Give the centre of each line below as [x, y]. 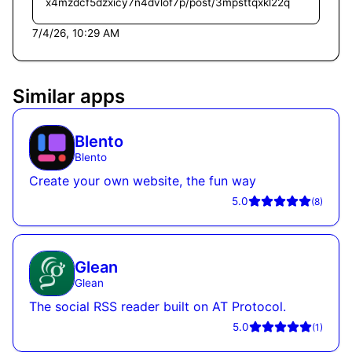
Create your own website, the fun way [143, 181]
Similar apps [69, 96]
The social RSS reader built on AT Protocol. [158, 306]
